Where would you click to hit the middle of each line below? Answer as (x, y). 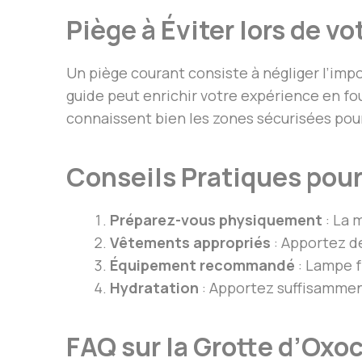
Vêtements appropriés (190, 243)
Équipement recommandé (202, 265)
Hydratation (154, 288)
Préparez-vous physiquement (216, 220)
